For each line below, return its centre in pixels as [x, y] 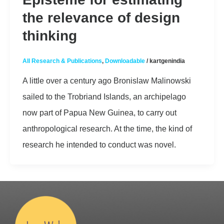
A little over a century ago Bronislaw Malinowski [106, 80]
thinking [49, 35]
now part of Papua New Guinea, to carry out [99, 112]
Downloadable [125, 61]
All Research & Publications [62, 61]
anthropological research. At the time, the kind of [107, 128]
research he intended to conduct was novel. [99, 144]
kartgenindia [167, 61]
